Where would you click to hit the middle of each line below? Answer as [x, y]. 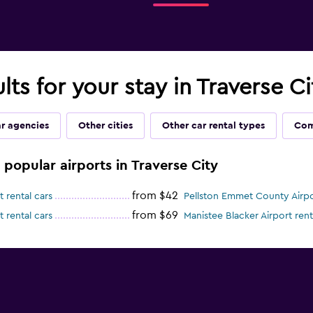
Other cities [105, 126]
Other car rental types [213, 126]
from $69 [155, 216]
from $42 [155, 196]
